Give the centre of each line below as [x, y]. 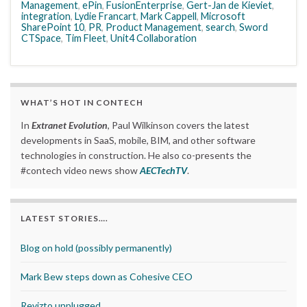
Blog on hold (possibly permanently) [96, 247]
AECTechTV [163, 170]
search [220, 27]
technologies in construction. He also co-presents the [136, 155]
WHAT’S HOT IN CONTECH [82, 102]
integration [46, 16]
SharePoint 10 [53, 27]
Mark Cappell [169, 16]
